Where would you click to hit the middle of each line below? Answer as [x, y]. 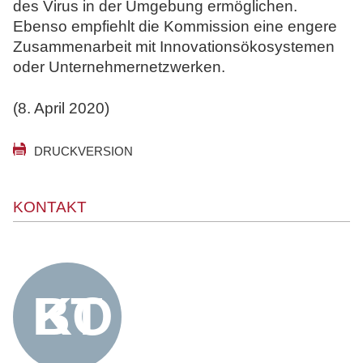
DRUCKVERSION [83, 151]
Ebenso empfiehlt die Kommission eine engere [175, 26]
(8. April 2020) [61, 108]
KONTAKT [50, 207]
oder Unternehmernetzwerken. [119, 66]
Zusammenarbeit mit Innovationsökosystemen [174, 46]
